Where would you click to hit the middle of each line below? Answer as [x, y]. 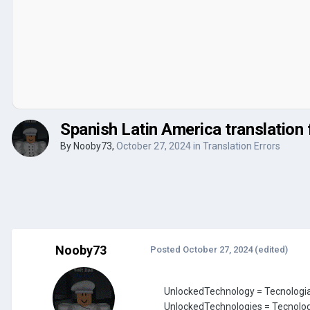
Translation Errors [241, 146]
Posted [166, 249]
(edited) [271, 249]
